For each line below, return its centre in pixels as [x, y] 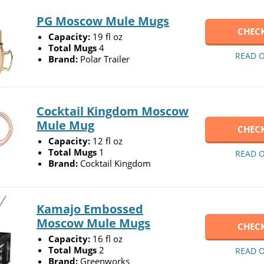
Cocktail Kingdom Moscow [113, 111]
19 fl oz [108, 36]
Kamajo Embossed [90, 209]
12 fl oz [108, 141]
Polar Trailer [105, 59]
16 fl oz [108, 238]
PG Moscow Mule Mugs [103, 21]
